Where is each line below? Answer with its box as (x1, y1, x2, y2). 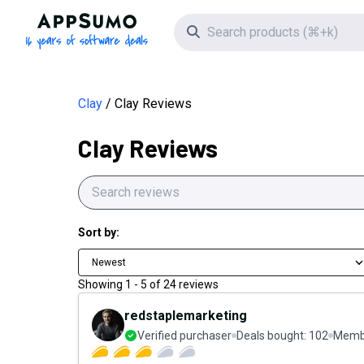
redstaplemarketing (124, 308, 247, 323)
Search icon (198, 24, 265, 39)
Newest (92, 257, 126, 268)
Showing (78, 278, 123, 291)
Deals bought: (236, 329, 309, 342)
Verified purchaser (137, 329, 232, 342)
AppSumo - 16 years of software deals (85, 14, 307, 29)
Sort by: (78, 226, 119, 239)
